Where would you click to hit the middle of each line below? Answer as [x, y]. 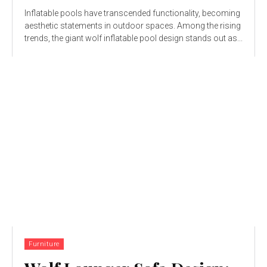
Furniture [44, 244]
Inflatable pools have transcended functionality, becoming [132, 13]
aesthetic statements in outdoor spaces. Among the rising [133, 25]
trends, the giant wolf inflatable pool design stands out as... [133, 38]
